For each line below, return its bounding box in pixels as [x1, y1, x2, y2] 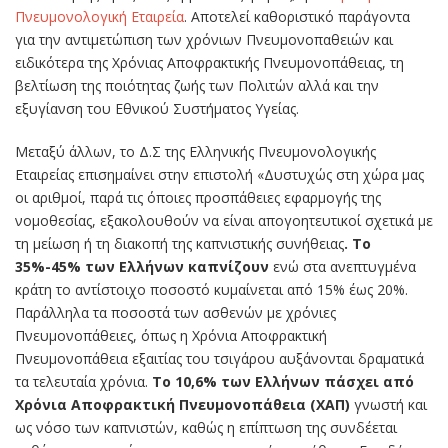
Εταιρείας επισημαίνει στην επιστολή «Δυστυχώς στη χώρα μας [15, 165, 424, 185]
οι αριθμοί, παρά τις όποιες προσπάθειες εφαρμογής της [15, 188, 381, 208]
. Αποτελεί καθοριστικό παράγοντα [184, 7, 410, 27]
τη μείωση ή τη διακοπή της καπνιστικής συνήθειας [15, 234, 344, 254]
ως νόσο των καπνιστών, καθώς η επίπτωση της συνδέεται [15, 418, 397, 438]
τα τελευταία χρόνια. [15, 372, 152, 392]
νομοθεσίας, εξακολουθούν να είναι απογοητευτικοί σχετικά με [15, 211, 433, 231]
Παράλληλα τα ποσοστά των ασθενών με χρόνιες [15, 303, 336, 323]
